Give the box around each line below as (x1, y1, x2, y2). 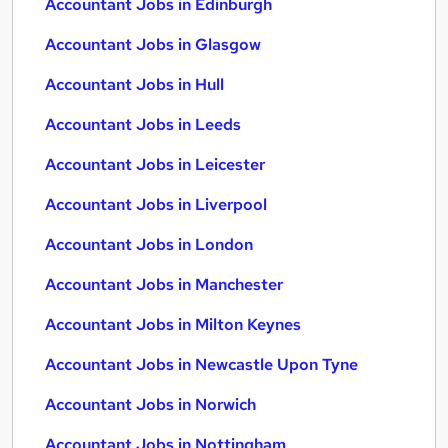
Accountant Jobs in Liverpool (45, 194, 267, 215)
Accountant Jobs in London (45, 234, 253, 255)
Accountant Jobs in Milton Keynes (45, 314, 301, 335)
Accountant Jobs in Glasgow (45, 34, 261, 55)
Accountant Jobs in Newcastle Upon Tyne (45, 354, 358, 375)
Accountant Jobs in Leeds (45, 114, 241, 135)
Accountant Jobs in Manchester (45, 274, 283, 295)
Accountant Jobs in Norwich (45, 394, 256, 415)
